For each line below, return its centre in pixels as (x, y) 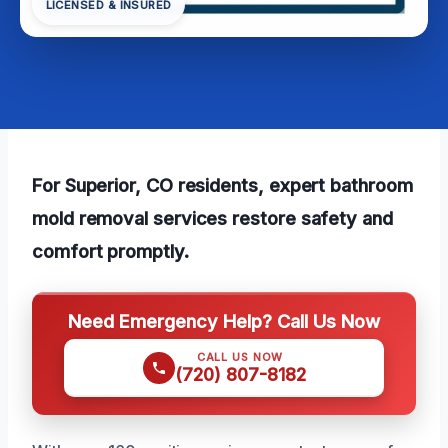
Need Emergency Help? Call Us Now (224, 320)
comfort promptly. (110, 250)
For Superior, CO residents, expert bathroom (222, 184)
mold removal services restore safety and (212, 217)
